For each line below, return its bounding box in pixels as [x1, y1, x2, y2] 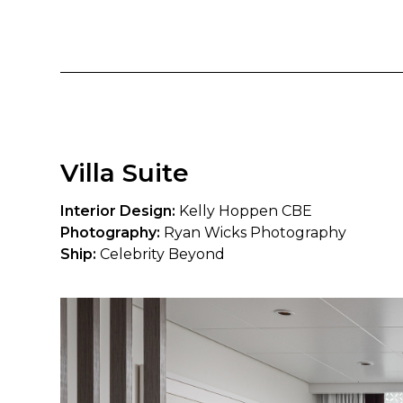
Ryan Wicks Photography [160, 223, 347, 241]
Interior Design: [60, 201, 176, 219]
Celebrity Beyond [96, 245, 226, 263]
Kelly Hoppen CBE [175, 201, 313, 219]
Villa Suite [60, 157, 190, 189]
